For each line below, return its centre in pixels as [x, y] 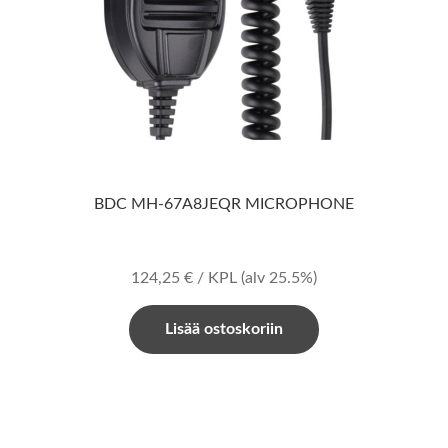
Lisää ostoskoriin [224, 328]
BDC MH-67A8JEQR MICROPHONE [224, 204]
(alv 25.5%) [279, 277]
